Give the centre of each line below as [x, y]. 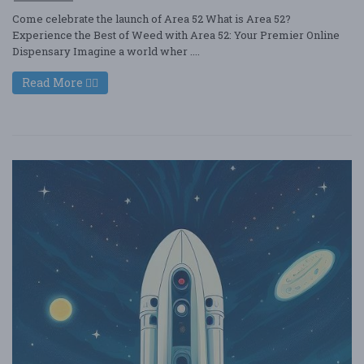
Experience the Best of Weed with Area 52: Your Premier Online [176, 35]
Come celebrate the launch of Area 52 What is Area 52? [152, 19]
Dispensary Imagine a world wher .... [106, 51]
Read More [54, 82]
